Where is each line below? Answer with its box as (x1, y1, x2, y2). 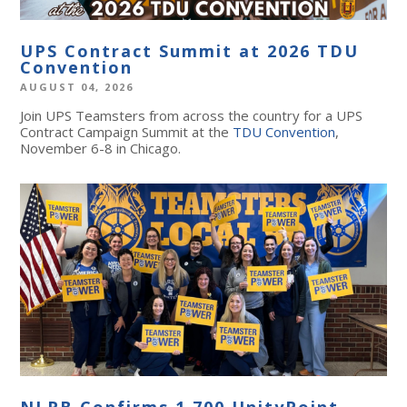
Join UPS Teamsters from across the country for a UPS (20, 105, 363, 124)
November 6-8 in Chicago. (20, 138, 182, 157)
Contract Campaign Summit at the (20, 122, 233, 141)
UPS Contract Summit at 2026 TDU (20, 39, 360, 62)
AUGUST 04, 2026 (20, 79, 134, 94)
